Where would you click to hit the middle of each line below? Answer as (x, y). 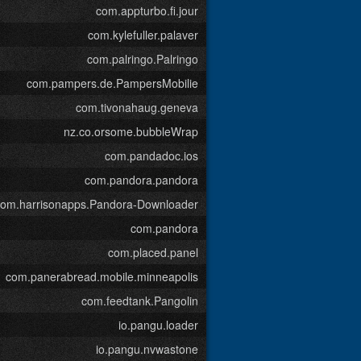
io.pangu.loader (158, 325)
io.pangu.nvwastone (147, 349)
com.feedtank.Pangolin (140, 301)
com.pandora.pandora (141, 180)
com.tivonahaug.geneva (137, 107)
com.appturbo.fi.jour (147, 10)
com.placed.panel (153, 252)
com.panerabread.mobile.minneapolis (102, 276)
